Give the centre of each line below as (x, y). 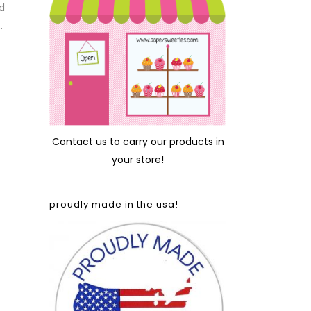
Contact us (79, 142)
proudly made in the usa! (114, 204)
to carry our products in (165, 142)
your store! (138, 160)
